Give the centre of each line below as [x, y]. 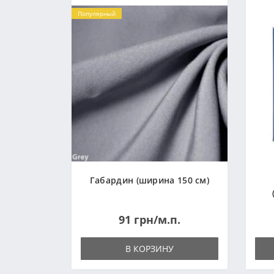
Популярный [97, 13]
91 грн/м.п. [150, 220]
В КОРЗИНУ [150, 249]
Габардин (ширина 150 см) [150, 180]
